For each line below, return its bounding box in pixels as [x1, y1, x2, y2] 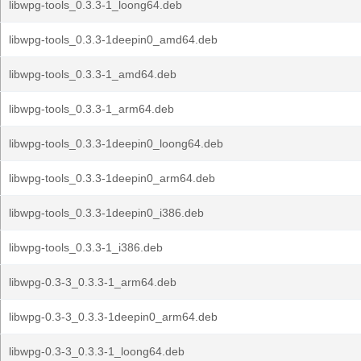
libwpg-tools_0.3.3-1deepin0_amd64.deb [9, 33, 218, 46]
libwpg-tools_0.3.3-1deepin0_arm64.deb [9, 172, 215, 185]
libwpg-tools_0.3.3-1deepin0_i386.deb [9, 206, 204, 219]
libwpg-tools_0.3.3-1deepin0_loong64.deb [9, 137, 223, 150]
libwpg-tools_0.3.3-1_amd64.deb [9, 68, 176, 81]
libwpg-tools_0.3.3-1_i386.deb [9, 241, 163, 254]
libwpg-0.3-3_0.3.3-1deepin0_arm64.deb [9, 310, 218, 323]
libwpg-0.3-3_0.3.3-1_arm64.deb [9, 276, 176, 288]
